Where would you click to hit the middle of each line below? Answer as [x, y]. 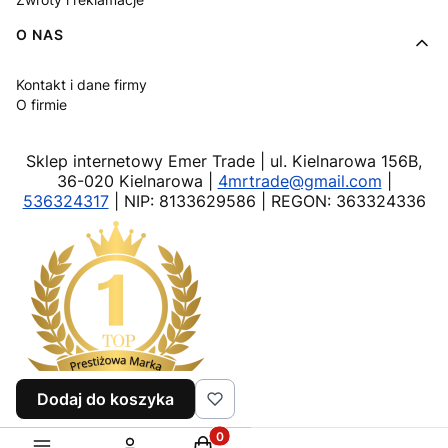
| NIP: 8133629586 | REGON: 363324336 [267, 201]
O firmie [41, 105]
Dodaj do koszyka [105, 399]
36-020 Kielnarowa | [137, 181]
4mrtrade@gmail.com [299, 181]
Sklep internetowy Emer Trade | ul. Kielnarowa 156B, [224, 161]
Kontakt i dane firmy [81, 85]
